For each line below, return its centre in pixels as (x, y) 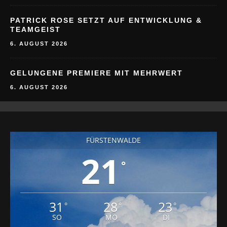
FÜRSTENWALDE (113, 140)
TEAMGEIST (35, 30)
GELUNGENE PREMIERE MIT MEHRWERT (97, 73)
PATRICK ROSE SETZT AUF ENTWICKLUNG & (106, 21)
